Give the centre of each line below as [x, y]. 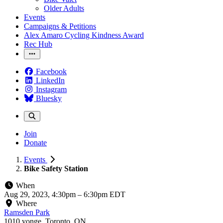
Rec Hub [38, 44]
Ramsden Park [27, 212]
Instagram [51, 89]
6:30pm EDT [105, 194]
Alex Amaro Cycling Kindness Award [84, 35]
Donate [35, 143]
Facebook [51, 71]
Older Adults [64, 8]
